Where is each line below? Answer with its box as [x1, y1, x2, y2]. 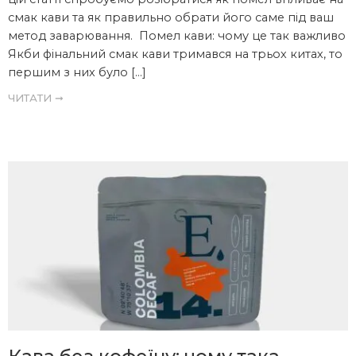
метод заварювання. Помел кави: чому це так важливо [8, 29, 346, 44]
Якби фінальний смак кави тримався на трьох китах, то [8, 47, 342, 62]
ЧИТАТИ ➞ [8, 91, 64, 105]
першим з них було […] [8, 65, 146, 80]
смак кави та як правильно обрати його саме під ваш [8, 10, 334, 25]
